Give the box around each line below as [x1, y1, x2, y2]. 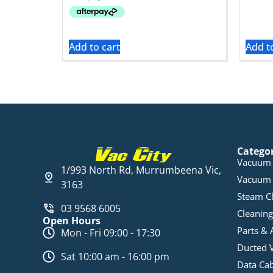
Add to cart [69, 40, 120, 54]
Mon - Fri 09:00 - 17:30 [61, 226, 160, 240]
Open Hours [43, 214, 101, 228]
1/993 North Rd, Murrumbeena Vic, [61, 163, 221, 177]
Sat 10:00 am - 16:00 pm [61, 250, 169, 264]
